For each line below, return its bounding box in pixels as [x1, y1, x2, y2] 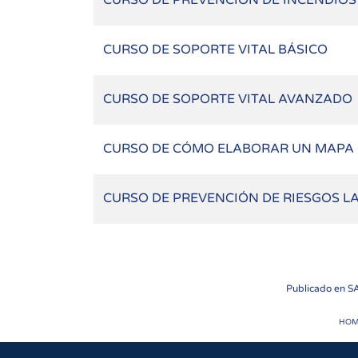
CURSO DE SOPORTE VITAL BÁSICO [103, 42, 328, 58]
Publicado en [285, 283, 348, 295]
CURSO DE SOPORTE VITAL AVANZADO [103, 91, 352, 108]
